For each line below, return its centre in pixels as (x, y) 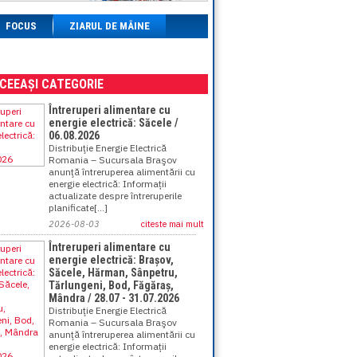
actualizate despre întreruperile (115, 196)
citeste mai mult (173, 224)
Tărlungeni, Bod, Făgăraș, (111, 285)
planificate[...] (78, 208)
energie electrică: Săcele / (114, 123)
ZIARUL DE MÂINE (110, 26)
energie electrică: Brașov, (111, 260)
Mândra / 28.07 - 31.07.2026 (114, 298)
